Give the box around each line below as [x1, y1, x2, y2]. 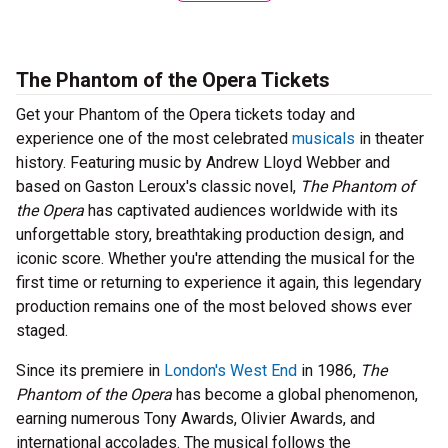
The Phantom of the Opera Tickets [16, 68, 330, 93]
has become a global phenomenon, [172, 385, 418, 405]
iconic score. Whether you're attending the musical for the [16, 249, 415, 269]
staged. [16, 321, 68, 341]
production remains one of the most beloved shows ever [16, 297, 412, 317]
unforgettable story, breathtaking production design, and [16, 225, 404, 245]
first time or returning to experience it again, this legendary [16, 273, 422, 293]
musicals [292, 129, 355, 149]
